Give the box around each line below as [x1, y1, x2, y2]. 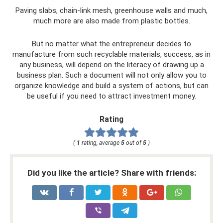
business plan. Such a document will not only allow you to [16, 71, 207, 80]
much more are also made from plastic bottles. [33, 16, 190, 25]
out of [124, 139, 143, 146]
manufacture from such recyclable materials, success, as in [12, 50, 211, 59]
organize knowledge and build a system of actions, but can [14, 81, 209, 90]
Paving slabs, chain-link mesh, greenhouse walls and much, [15, 6, 208, 15]
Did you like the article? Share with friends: [27, 167, 196, 178]
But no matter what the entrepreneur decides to [32, 39, 191, 48]
